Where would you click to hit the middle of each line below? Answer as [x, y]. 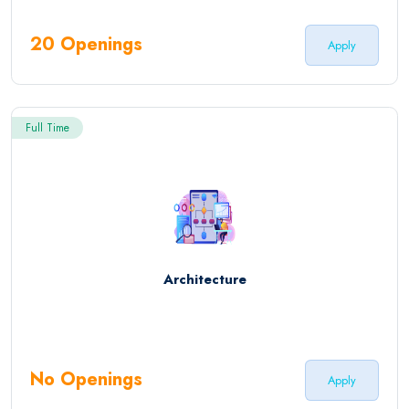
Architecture [204, 280]
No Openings [86, 380]
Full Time [47, 127]
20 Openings [86, 45]
